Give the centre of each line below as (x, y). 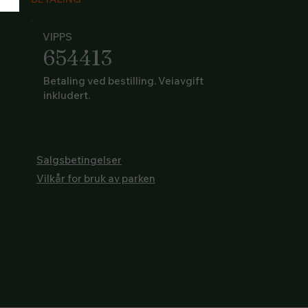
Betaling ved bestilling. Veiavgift (123, 81)
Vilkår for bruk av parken (96, 178)
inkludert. (66, 95)
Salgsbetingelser (79, 160)
